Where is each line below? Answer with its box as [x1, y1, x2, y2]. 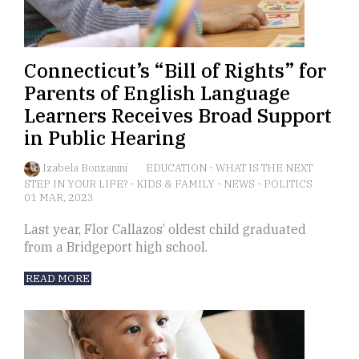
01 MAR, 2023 [24, 191, 94, 205]
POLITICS [264, 177, 313, 192]
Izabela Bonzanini [42, 161, 130, 175]
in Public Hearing [24, 125, 186, 151]
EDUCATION [146, 161, 209, 175]
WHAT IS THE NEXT [216, 161, 313, 175]
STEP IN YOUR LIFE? [24, 177, 130, 192]
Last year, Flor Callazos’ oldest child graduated [24, 221, 306, 238]
